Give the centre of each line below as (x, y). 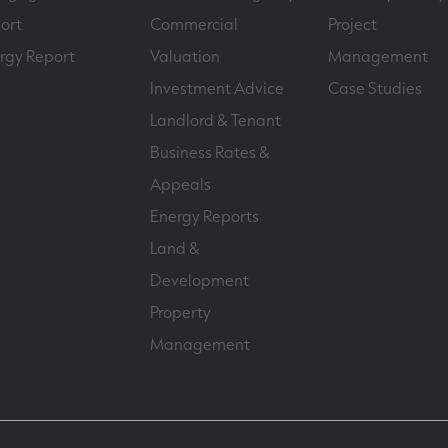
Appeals (181, 183)
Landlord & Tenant (216, 119)
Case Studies (374, 87)
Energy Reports (205, 215)
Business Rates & (210, 151)
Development (200, 279)
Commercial (194, 23)
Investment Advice (217, 87)
